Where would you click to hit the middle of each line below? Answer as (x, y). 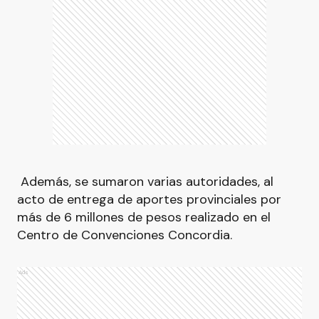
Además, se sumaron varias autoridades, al (145, 182)
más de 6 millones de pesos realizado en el (144, 217)
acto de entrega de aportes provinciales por (149, 199)
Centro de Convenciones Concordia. (125, 235)
